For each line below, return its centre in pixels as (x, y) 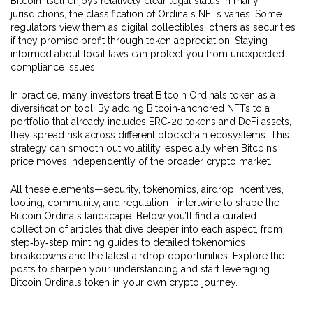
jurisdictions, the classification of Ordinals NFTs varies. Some (146, 14)
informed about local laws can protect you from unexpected (147, 54)
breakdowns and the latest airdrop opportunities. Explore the (147, 256)
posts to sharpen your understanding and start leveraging (140, 269)
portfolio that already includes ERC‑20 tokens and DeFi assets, (151, 122)
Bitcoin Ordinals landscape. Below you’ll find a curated (133, 216)
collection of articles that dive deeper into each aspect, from (146, 229)
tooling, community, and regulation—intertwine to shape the (145, 203)
